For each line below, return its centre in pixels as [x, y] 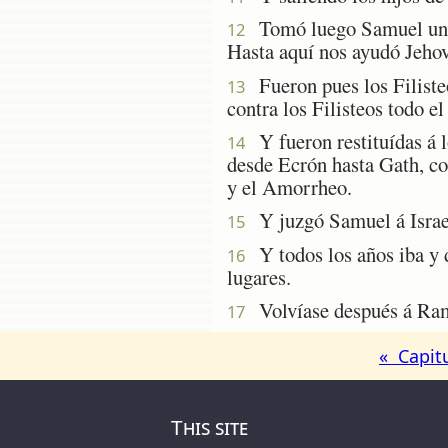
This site [210, 427]
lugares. [259, 276]
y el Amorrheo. [289, 186]
